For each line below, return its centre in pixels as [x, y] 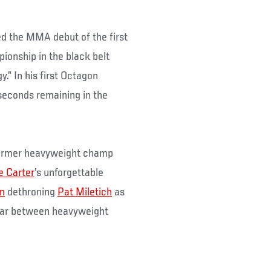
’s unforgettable [69, 173]
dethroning [31, 192]
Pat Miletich [85, 192]
